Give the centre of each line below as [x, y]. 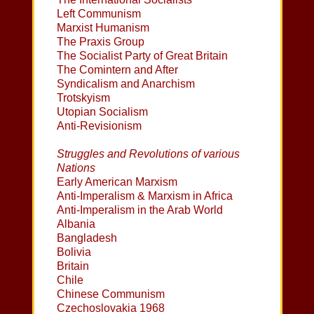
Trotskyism [84, 97]
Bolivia [74, 252]
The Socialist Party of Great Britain [143, 55]
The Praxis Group [101, 41]
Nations [76, 168]
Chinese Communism [111, 294]
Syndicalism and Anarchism [126, 83]
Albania [76, 224]
